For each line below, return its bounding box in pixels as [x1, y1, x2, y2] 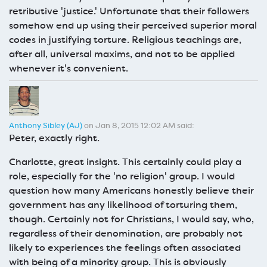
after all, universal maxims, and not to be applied [9, 47, 235, 60]
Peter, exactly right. [9, 131, 100, 144]
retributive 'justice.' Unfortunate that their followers [9, 4, 249, 17]
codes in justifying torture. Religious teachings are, [9, 33, 241, 46]
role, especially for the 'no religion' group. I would [9, 169, 235, 182]
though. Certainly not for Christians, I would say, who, [9, 212, 254, 225]
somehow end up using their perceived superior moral [9, 18, 257, 32]
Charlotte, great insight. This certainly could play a [9, 155, 241, 168]
